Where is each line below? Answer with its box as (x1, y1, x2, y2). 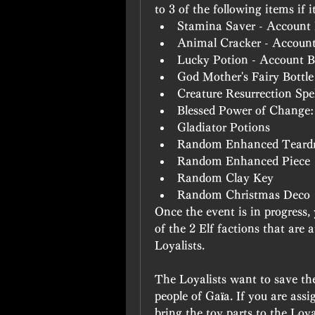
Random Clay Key (177, 172, 274, 184)
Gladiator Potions (177, 122, 270, 133)
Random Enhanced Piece (177, 155, 310, 167)
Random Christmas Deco (177, 189, 310, 200)
